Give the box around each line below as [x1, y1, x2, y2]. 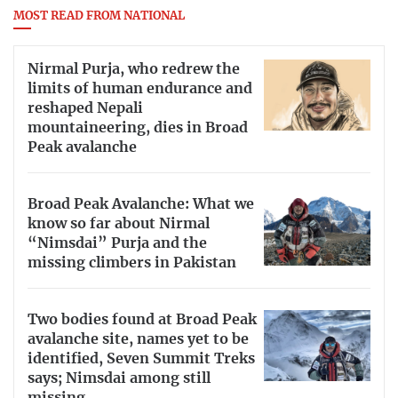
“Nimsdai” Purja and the [28, 236, 207, 251]
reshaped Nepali [28, 100, 143, 115]
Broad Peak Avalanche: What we [28, 197, 254, 212]
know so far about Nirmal [28, 217, 210, 232]
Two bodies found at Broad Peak [28, 313, 257, 328]
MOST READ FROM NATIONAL [13, 11, 185, 23]
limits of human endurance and [28, 81, 252, 96]
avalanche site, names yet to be [28, 332, 249, 347]
